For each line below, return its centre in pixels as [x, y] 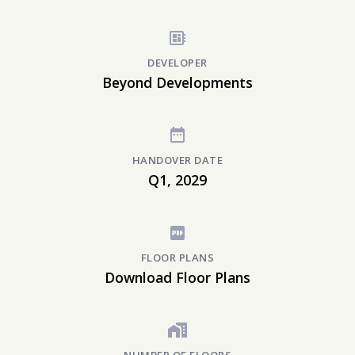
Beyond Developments [177, 82]
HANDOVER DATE [177, 160]
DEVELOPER [177, 63]
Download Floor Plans [177, 277]
